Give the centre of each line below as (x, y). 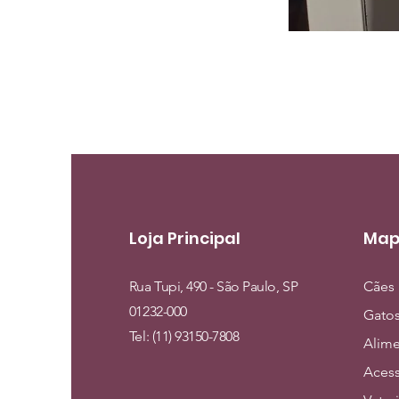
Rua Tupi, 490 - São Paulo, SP (213, 286)
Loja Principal (184, 238)
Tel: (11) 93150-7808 (184, 336)
